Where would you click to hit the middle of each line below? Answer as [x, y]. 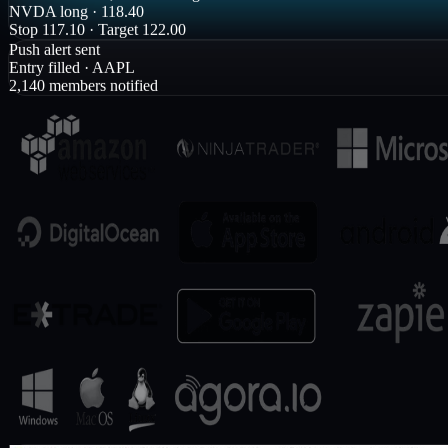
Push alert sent [54, 59]
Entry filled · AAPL [72, 77]
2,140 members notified [83, 95]
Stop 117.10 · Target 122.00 [97, 39]
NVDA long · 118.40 [76, 21]
